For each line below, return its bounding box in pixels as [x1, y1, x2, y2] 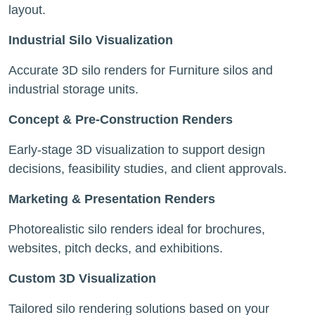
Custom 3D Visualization [8, 271, 156, 285]
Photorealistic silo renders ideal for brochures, [8, 222, 265, 236]
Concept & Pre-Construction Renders [8, 112, 233, 127]
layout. [8, 3, 46, 17]
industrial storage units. [8, 82, 139, 96]
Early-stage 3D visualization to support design [8, 143, 265, 157]
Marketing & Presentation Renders [8, 192, 215, 206]
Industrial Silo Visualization [8, 33, 173, 47]
